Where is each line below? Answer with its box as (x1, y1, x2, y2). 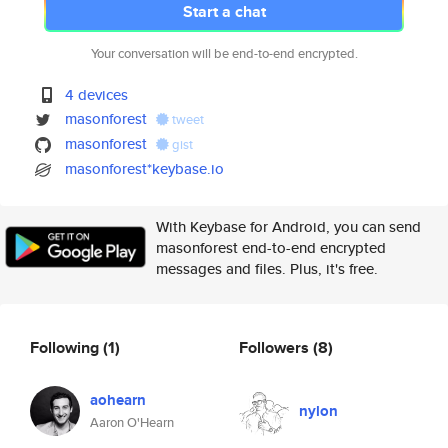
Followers (239, 335, 313, 359)
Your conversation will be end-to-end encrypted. (90, 44, 358, 63)
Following (30, 335, 103, 359)
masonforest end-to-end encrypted (156, 237, 386, 258)
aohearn (90, 389, 146, 411)
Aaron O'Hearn (90, 413, 174, 432)
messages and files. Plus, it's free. (156, 258, 378, 279)
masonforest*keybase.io (65, 158, 225, 179)
